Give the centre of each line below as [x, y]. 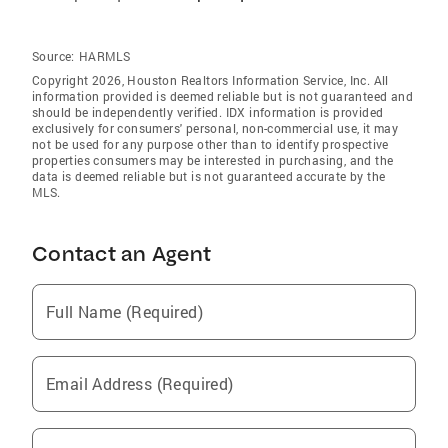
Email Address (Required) [140, 383]
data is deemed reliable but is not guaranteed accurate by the [209, 175]
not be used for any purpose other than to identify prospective [210, 143]
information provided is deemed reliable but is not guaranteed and [222, 95]
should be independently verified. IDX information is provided [208, 111]
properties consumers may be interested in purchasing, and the [213, 159]
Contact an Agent [121, 253]
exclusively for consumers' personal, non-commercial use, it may [215, 127]
